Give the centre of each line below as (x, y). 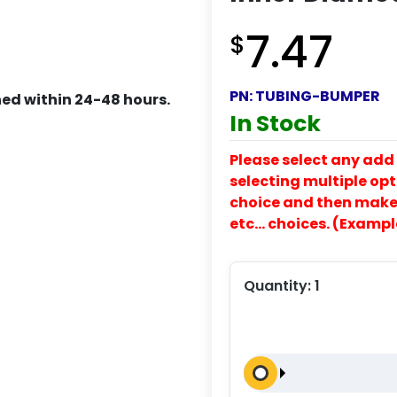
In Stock (275, 123)
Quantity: (279, 285)
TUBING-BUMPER (318, 96)
